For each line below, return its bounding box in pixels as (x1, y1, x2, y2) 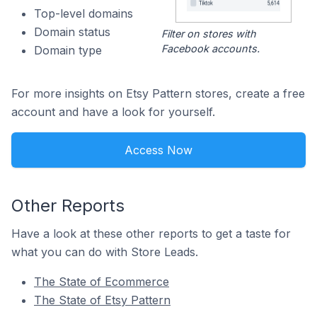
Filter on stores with (161, 28, 256, 40)
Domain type (34, 43, 102, 57)
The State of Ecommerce (34, 275, 169, 289)
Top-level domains (34, 6, 133, 21)
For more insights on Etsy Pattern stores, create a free (11, 86, 305, 101)
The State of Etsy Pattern (34, 293, 171, 308)
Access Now (125, 143, 192, 158)
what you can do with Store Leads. (11, 245, 198, 260)
